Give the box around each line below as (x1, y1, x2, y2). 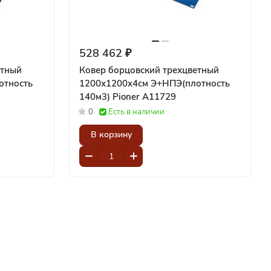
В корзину (90, 129, 132, 141)
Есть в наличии (108, 106, 165, 117)
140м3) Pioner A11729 (113, 90, 176, 103)
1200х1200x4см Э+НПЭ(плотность (79, 77, 230, 90)
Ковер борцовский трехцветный (79, 64, 219, 76)
